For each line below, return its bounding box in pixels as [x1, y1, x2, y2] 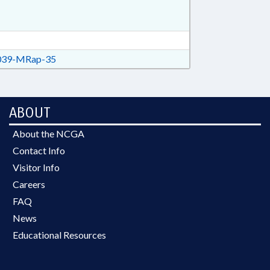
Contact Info [13, 145, 65, 156]
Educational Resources [13, 229, 106, 240]
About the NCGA [13, 128, 84, 139]
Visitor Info [13, 162, 60, 173]
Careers [13, 178, 45, 190]
